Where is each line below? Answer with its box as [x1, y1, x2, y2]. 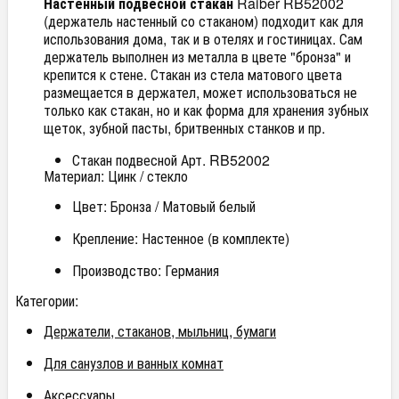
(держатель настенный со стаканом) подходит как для [44, 11, 363, 32]
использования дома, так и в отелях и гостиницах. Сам [44, 28, 362, 50]
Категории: [15, 290, 78, 312]
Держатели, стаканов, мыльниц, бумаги [44, 321, 276, 342]
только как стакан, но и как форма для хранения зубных [44, 100, 369, 121]
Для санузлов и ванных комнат [44, 353, 224, 374]
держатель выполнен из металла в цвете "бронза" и [44, 46, 351, 68]
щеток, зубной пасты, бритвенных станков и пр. [44, 118, 325, 139]
